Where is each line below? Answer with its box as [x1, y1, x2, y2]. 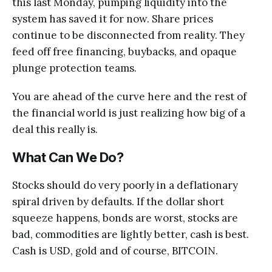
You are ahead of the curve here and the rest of [12, 89, 246, 103]
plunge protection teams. [12, 61, 137, 75]
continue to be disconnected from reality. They [12, 28, 245, 42]
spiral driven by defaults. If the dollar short [12, 194, 224, 208]
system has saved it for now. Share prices [12, 12, 213, 25]
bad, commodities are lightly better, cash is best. [12, 227, 249, 241]
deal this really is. [12, 122, 98, 136]
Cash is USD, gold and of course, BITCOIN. [12, 243, 218, 257]
